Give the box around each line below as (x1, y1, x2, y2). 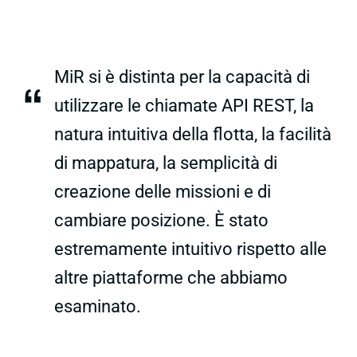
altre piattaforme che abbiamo (54, 267, 288, 288)
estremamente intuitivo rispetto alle (54, 238, 327, 259)
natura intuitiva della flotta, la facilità (54, 124, 331, 144)
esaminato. (54, 296, 141, 316)
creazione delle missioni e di (54, 181, 271, 202)
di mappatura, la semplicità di (54, 152, 277, 173)
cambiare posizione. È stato (54, 210, 269, 230)
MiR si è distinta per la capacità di (54, 66, 310, 87)
